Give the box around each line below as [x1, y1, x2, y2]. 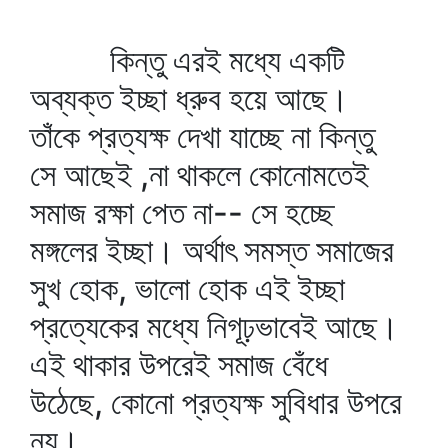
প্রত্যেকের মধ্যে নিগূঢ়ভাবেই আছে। [30, 307, 399, 346]
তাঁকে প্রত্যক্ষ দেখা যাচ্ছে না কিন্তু [30, 117, 374, 156]
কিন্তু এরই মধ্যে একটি [30, 41, 345, 80]
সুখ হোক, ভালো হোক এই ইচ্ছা [30, 269, 345, 308]
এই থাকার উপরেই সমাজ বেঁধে [30, 345, 328, 384]
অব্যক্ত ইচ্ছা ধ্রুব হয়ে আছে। [30, 79, 349, 118]
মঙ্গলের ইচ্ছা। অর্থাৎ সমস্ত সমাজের [30, 231, 394, 270]
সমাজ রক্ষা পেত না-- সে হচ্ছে [30, 193, 334, 232]
